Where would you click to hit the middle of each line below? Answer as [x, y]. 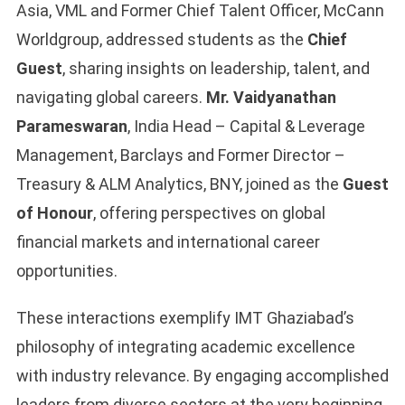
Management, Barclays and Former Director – [180, 155]
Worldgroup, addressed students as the [161, 40]
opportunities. [66, 271]
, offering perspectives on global [209, 213]
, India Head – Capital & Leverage [246, 127]
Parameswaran [71, 127]
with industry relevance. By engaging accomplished [202, 376]
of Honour [54, 213]
